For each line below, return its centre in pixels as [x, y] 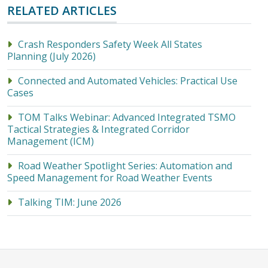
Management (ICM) [51, 141]
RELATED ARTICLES [62, 10]
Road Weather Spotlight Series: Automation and [125, 166]
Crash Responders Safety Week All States [110, 44]
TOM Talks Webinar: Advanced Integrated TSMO [127, 117]
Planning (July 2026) [51, 56]
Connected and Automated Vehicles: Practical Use [128, 81]
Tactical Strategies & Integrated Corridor [98, 129]
